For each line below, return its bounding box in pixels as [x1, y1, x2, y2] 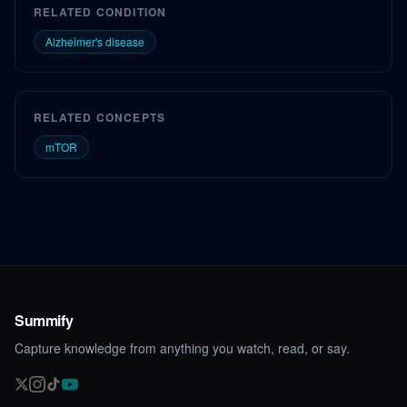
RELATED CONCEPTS [34, 109, 166, 125]
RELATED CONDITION [34, 4, 167, 20]
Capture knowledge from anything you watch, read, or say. [15, 339, 350, 357]
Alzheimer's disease [45, 34, 144, 49]
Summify [15, 310, 74, 331]
